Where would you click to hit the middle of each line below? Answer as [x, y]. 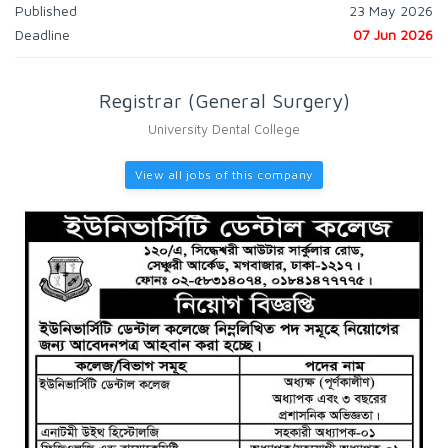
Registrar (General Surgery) [224, 100]
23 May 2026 [391, 10]
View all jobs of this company [224, 174]
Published [46, 10]
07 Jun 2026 [393, 34]
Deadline [42, 34]
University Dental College [224, 129]
